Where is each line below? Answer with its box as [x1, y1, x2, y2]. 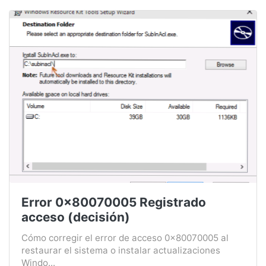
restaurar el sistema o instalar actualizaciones [21, 244, 220, 256]
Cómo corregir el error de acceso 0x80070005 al [21, 232, 229, 243]
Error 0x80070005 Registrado [21, 194, 206, 210]
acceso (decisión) [21, 209, 130, 224]
